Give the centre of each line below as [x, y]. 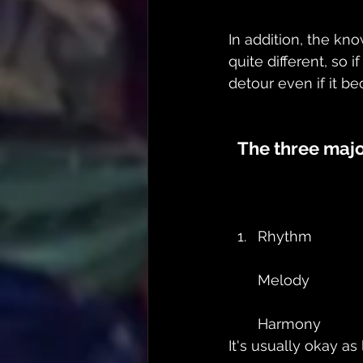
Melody [284, 280]
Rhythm [285, 236]
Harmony [289, 323]
